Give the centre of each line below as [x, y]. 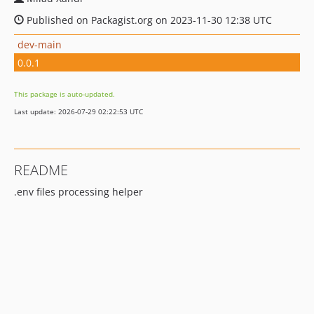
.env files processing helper [78, 192]
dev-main [40, 44]
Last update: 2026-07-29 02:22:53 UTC [78, 111]
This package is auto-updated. [64, 94]
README [41, 170]
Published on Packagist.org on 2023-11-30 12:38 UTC [148, 20]
